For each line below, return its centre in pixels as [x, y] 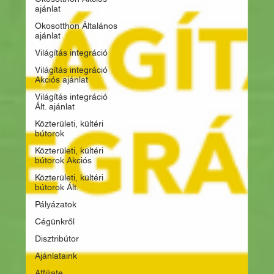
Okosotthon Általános [76, 26]
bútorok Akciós [64, 160]
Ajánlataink [56, 256]
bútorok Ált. [57, 187]
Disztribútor [57, 239]
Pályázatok [56, 204]
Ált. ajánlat [55, 106]
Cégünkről [55, 221]
